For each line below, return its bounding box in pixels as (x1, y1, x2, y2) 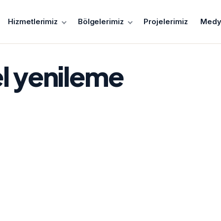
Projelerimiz (144, 17, 188, 26)
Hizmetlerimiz (8, 17, 58, 26)
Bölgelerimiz (77, 17, 124, 26)
